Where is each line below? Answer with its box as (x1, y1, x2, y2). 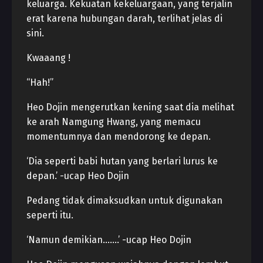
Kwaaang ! (26, 52, 70, 63)
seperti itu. (26, 210, 73, 221)
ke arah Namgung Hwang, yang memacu (26, 116, 201, 127)
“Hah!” (26, 77, 53, 88)
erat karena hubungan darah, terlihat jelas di (26, 13, 222, 24)
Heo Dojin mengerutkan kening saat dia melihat (26, 102, 234, 113)
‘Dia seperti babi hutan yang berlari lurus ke (26, 156, 218, 167)
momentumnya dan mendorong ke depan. (26, 131, 211, 142)
